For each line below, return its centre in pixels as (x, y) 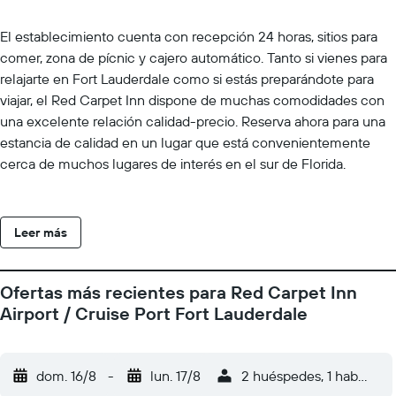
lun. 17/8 (175, 376)
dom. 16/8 (66, 376)
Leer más (41, 232)
